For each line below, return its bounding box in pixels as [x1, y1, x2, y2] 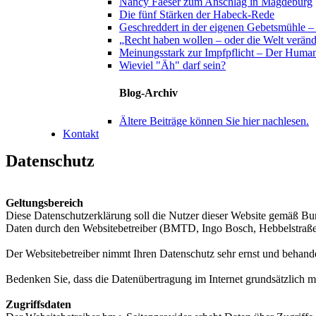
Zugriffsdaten [6, 298, 71, 311]
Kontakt [63, 127, 99, 140]
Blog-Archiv [119, 87, 178, 99]
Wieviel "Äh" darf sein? [119, 59, 226, 71]
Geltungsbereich [6, 197, 83, 209]
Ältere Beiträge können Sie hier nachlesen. [119, 114, 309, 127]
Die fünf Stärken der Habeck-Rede [119, 8, 274, 20]
